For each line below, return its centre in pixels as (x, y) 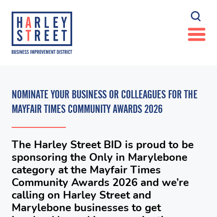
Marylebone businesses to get (86, 208)
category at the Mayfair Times (86, 170)
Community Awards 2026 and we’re (100, 183)
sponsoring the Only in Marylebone (100, 157)
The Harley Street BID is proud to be (103, 145)
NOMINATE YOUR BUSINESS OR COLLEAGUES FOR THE (105, 94)
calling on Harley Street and (81, 195)
